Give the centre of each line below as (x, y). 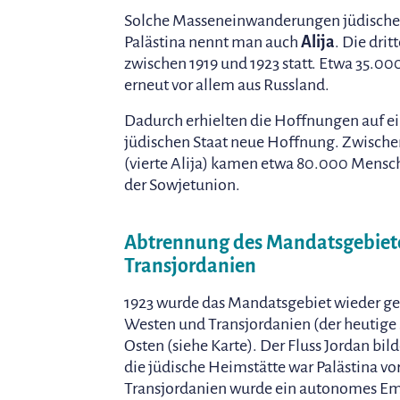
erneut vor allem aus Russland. (227, 84)
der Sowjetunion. (182, 184)
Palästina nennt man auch (212, 42)
